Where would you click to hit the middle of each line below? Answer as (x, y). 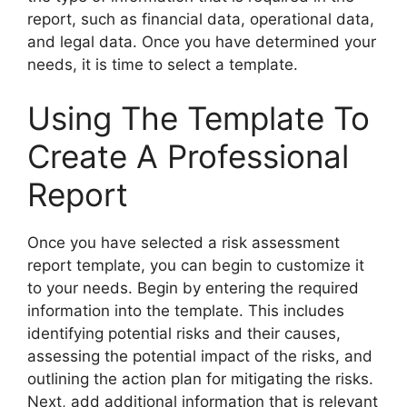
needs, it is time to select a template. (163, 64)
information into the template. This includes (186, 311)
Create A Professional (188, 157)
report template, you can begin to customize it (196, 266)
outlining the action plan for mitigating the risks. (200, 379)
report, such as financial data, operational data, (201, 19)
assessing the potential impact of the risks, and (200, 357)
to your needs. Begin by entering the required (193, 288)
